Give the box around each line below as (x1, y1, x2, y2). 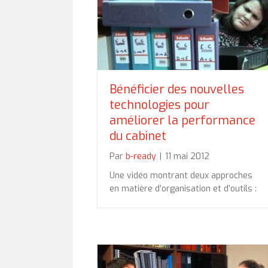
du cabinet (109, 127, 166, 144)
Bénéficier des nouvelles (109, 81, 244, 98)
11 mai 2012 (165, 150, 209, 162)
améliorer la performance (109, 112, 255, 129)
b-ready (126, 150, 156, 162)
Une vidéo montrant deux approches (109, 169, 252, 181)
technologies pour (109, 96, 209, 113)
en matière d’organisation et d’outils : (109, 182, 257, 194)
